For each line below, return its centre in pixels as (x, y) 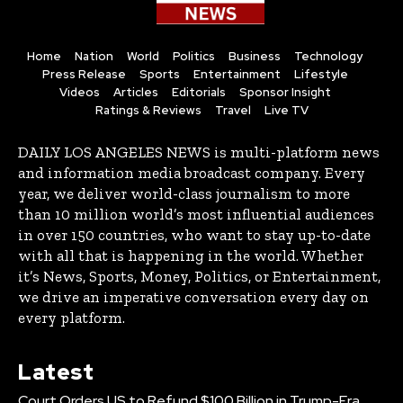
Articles (135, 93)
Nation (94, 57)
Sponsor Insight (285, 93)
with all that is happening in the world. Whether (191, 256)
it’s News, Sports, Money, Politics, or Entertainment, (199, 277)
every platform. (72, 318)
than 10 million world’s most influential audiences (196, 215)
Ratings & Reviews (148, 111)
